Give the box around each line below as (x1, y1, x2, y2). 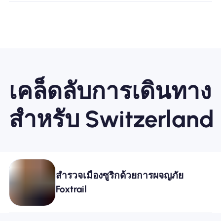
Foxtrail (56, 183, 87, 195)
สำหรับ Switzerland (8, 105, 214, 133)
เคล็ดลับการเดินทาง (8, 76, 211, 105)
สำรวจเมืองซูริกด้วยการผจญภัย (56, 169, 184, 181)
